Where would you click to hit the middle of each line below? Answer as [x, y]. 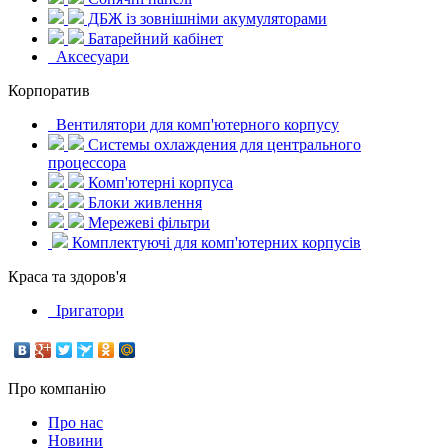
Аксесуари [90, 57]
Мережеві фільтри [147, 223]
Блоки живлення [143, 203]
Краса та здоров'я [67, 277]
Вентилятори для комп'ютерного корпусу [195, 125]
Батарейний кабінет [153, 39]
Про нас [75, 423]
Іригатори [88, 311]
